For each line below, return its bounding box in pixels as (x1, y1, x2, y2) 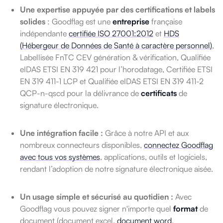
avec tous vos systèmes (20, 151, 100, 162)
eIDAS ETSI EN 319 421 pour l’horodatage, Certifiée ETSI (20, 64, 213, 74)
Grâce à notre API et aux (105, 127, 189, 138)
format (173, 203, 198, 214)
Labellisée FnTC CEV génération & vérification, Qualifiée (20, 52, 211, 62)
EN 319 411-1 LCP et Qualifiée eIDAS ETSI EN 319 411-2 (20, 76, 204, 86)
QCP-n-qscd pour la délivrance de (20, 88, 141, 98)
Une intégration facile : (20, 127, 105, 138)
